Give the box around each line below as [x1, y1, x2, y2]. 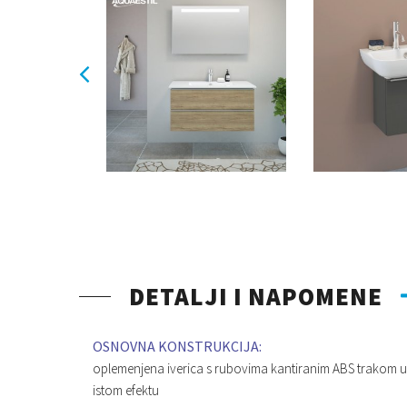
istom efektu [93, 382, 159, 400]
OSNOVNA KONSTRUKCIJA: [93, 337, 262, 356]
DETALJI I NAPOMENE [129, 280, 382, 312]
